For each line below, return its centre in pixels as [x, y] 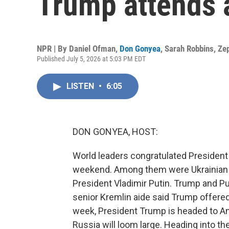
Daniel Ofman [92, 49]
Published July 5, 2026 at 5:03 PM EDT [91, 59]
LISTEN [81, 86]
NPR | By [53, 49]
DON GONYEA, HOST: [115, 132]
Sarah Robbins [189, 49]
